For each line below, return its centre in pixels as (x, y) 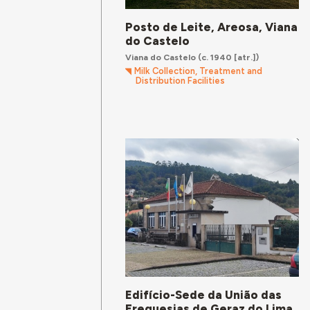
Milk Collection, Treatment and (199, 71)
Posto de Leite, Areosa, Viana (212, 27)
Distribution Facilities (180, 81)
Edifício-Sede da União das (204, 295)
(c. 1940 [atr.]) (228, 57)
